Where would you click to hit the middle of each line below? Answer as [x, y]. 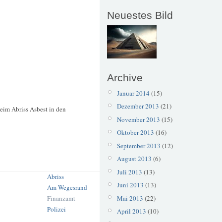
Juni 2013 [130, 185]
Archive [125, 78]
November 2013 [138, 119]
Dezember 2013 [138, 106]
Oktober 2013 [135, 133]
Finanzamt [61, 198]
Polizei [56, 209]
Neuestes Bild [140, 15]
